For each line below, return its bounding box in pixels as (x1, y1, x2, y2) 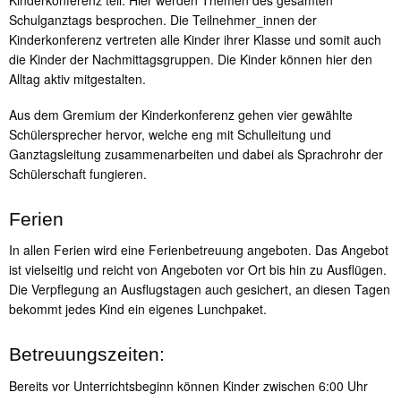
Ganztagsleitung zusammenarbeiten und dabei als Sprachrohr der (9, 144, 383, 163)
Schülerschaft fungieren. (9, 164, 147, 183)
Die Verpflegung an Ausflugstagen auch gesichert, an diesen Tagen (9, 280, 390, 299)
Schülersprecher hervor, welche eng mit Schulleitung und (9, 124, 331, 143)
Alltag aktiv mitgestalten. (9, 70, 146, 89)
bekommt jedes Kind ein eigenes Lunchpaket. (9, 300, 267, 319)
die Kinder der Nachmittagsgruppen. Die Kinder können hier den (9, 50, 372, 69)
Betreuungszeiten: (9, 344, 165, 365)
